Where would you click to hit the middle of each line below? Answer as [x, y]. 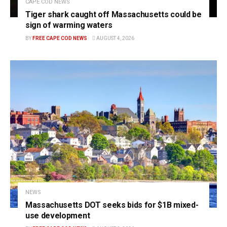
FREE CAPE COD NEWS [60, 38]
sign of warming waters [69, 25]
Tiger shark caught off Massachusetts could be [113, 14]
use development [58, 216]
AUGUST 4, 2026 [115, 38]
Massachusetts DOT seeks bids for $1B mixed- [112, 205]
